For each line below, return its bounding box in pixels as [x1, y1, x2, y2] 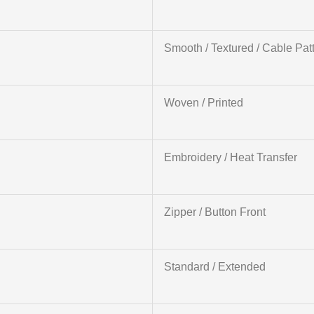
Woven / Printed [163, 97, 243, 109]
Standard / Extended [163, 261, 266, 273]
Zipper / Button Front [163, 206, 266, 219]
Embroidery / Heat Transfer [163, 151, 297, 164]
